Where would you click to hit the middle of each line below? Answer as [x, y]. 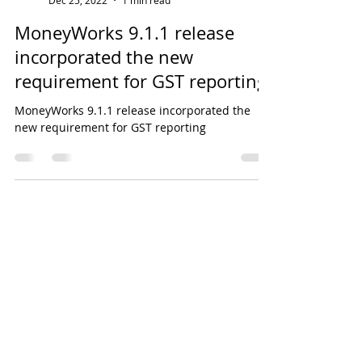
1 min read [146, 73]
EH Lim [64, 59]
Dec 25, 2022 [78, 73]
